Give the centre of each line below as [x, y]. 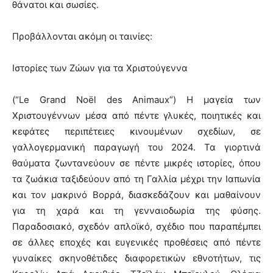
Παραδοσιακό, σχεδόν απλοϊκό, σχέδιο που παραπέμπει [136, 226]
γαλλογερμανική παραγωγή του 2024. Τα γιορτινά [136, 147]
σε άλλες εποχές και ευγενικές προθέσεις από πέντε [136, 242]
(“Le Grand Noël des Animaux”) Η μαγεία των [136, 99]
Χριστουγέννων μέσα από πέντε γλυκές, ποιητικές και [136, 115]
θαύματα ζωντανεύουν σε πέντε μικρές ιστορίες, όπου [136, 163]
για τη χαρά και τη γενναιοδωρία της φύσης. [136, 210]
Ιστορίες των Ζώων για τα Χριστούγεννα [100, 68]
